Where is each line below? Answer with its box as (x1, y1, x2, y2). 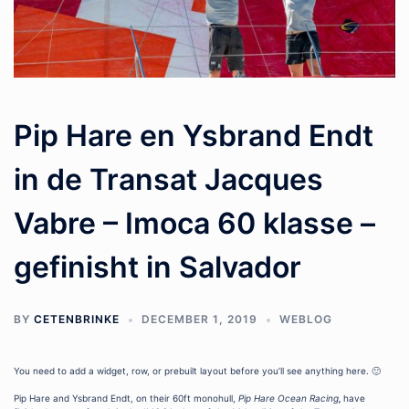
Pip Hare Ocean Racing (238, 393, 339, 404)
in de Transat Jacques (14, 162, 323, 198)
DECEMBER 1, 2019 (142, 312, 257, 327)
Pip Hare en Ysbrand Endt (14, 118, 373, 154)
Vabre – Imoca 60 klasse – (14, 205, 375, 242)
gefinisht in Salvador (14, 249, 301, 286)
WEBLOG (279, 312, 332, 327)
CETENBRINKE (34, 312, 120, 327)
